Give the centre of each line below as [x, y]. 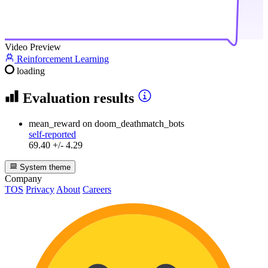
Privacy [40, 190]
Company [23, 179]
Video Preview [33, 47]
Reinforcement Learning [63, 59]
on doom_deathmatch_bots [133, 124]
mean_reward [54, 124]
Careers [97, 190]
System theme [44, 167]
